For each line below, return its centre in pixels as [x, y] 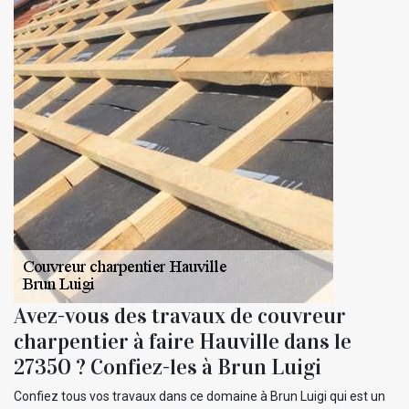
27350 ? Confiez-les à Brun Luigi [168, 367]
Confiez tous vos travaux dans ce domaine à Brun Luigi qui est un [199, 396]
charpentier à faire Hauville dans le [183, 341]
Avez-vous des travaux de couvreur [180, 315]
